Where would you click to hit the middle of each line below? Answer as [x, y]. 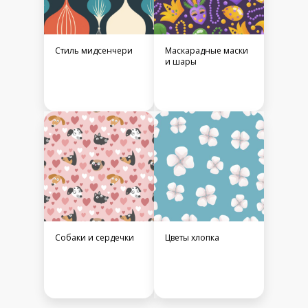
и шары [181, 62]
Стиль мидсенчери [94, 51]
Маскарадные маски [207, 51]
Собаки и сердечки [95, 238]
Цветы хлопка [192, 238]
